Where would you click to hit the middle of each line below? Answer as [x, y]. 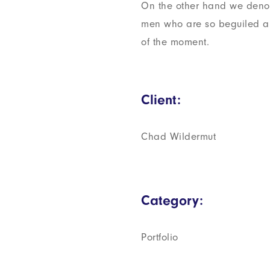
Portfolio [160, 237]
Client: [161, 100]
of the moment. [175, 42]
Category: [172, 200]
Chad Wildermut [178, 137]
